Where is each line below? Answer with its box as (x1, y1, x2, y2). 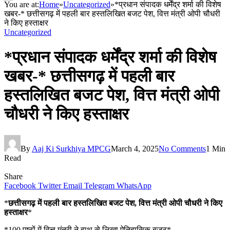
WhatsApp (117, 181, 151, 190)
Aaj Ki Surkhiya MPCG (32, 144, 111, 153)
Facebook (4, 181, 36, 190)
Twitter (38, 181, 61, 190)
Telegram (84, 181, 114, 190)
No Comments (159, 144, 206, 153)
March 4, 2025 (111, 144, 159, 153)
